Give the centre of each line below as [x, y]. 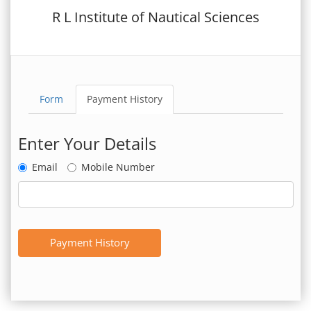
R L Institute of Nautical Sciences [155, 17]
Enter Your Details [87, 143]
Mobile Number [118, 167]
